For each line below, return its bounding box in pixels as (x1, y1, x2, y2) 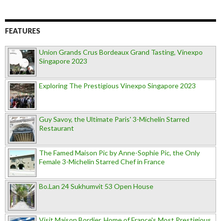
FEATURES (5, 27, 40, 36)
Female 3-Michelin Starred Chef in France (39, 157, 165, 166)
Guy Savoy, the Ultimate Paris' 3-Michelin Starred (39, 115, 189, 124)
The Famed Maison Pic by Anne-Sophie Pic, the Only (39, 148, 200, 157)
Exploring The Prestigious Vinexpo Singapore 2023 (39, 81, 196, 90)
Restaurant (39, 124, 74, 133)
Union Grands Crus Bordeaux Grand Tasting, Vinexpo (39, 48, 203, 57)
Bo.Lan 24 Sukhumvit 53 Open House (39, 182, 153, 191)
